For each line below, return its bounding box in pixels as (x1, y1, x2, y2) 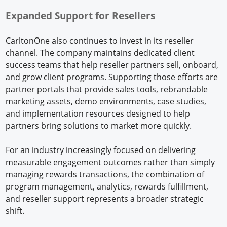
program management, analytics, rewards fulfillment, (6, 180, 209, 192)
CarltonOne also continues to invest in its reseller (6, 34, 194, 46)
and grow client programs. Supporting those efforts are (6, 71, 218, 83)
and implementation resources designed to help (6, 107, 191, 119)
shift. (6, 205, 25, 216)
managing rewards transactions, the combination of (6, 168, 205, 180)
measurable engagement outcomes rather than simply (6, 156, 215, 168)
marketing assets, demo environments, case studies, (6, 95, 207, 107)
